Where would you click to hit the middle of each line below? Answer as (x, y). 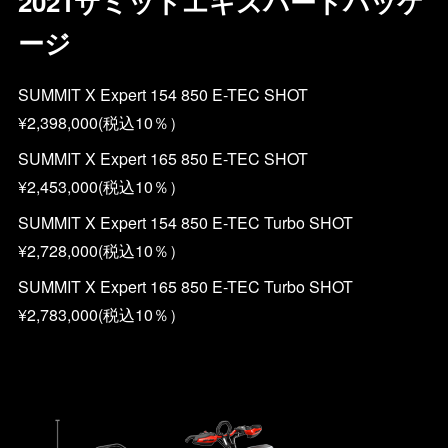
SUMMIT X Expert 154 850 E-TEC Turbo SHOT (217, 222)
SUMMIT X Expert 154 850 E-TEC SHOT (218, 94)
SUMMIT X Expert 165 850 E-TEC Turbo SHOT (217, 286)
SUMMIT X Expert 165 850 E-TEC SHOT (218, 158)
